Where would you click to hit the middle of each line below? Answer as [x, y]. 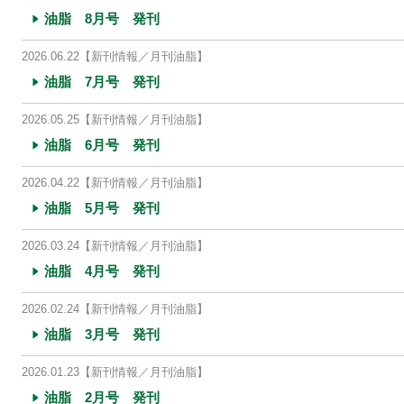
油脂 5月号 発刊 [102, 208]
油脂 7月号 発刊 [102, 82]
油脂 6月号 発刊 [102, 145]
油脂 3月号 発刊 [102, 334]
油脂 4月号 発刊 [102, 271]
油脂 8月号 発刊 [102, 18]
